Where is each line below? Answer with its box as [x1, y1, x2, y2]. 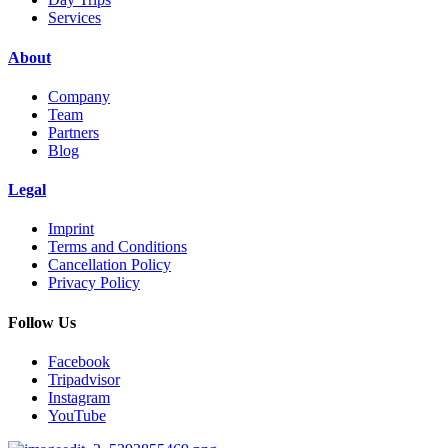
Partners [48, 123, 99, 141]
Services [48, 9, 101, 27]
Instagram [48, 388, 110, 406]
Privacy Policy [48, 274, 140, 292]
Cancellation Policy [48, 256, 171, 274]
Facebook [48, 352, 110, 370]
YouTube [48, 406, 106, 424]
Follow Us [8, 313, 76, 331]
